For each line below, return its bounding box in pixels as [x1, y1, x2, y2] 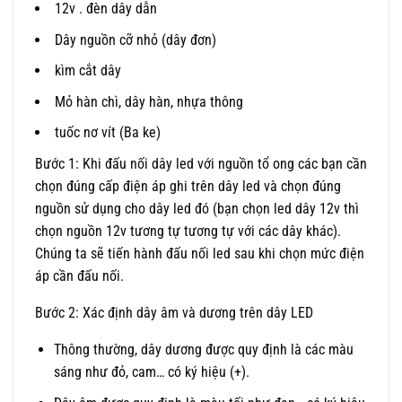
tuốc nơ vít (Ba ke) [55, 124, 161, 142]
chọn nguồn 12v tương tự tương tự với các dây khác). [35, 222, 341, 240]
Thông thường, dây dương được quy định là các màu [53, 340, 354, 358]
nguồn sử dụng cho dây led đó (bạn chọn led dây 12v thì [35, 199, 359, 217]
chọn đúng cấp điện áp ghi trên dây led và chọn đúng [35, 177, 341, 195]
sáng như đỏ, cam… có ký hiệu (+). [53, 363, 249, 380]
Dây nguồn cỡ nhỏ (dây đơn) [55, 31, 216, 48]
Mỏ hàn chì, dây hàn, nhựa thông [55, 92, 243, 110]
